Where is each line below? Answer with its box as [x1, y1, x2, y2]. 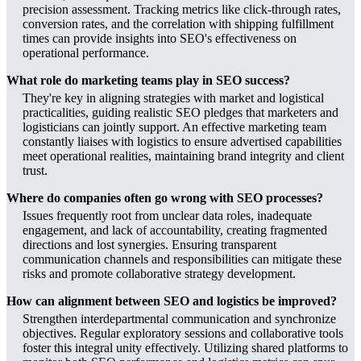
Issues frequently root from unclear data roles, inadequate [23, 209, 312, 223]
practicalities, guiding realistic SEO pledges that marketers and [23, 106, 338, 120]
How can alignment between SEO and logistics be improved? [6, 294, 337, 309]
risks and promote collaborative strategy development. [23, 267, 296, 281]
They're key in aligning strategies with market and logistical [23, 91, 324, 106]
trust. [23, 164, 48, 178]
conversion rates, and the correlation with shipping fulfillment [23, 17, 334, 31]
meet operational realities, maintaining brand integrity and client [23, 149, 344, 164]
